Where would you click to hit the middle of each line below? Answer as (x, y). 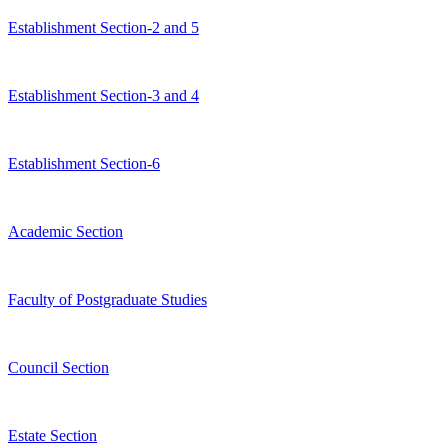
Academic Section (65, 232)
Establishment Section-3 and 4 (103, 96)
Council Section (58, 368)
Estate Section (52, 436)
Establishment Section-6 (84, 164)
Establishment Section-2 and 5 (103, 28)
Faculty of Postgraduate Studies (107, 300)
